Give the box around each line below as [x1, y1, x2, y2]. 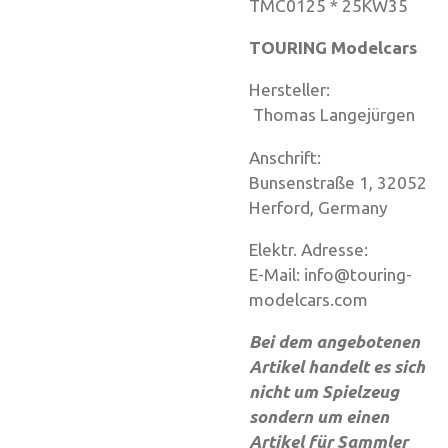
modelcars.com [249, 290, 368, 309]
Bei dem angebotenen [249, 332, 420, 352]
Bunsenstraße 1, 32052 [249, 172, 427, 192]
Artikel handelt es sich [249, 357, 425, 377]
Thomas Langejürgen [249, 105, 415, 125]
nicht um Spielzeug [249, 382, 399, 402]
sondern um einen [249, 407, 389, 427]
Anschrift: [249, 147, 413, 167]
